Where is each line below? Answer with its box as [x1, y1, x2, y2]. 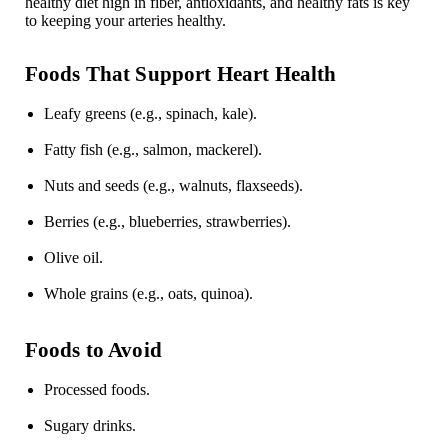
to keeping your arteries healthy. [24, 12, 226, 30]
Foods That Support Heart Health [24, 62, 337, 86]
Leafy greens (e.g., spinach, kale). [43, 105, 257, 123]
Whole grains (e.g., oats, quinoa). [43, 285, 253, 303]
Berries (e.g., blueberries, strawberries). [43, 213, 291, 231]
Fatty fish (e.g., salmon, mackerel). [43, 141, 262, 159]
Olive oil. [43, 249, 103, 267]
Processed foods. [43, 381, 150, 399]
